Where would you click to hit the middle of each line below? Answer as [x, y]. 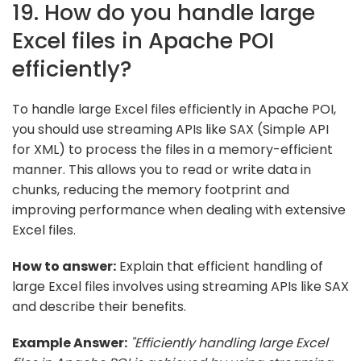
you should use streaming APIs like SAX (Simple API [170, 129]
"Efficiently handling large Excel [229, 342]
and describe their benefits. [99, 306]
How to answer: [64, 266]
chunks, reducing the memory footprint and [151, 189]
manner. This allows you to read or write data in [162, 169]
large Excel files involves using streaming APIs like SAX [180, 286]
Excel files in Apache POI [143, 40]
